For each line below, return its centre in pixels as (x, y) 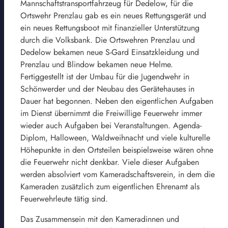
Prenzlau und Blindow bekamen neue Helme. (97, 64)
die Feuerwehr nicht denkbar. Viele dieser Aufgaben (110, 162)
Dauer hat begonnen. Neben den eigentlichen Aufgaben (117, 101)
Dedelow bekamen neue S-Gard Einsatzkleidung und (110, 52)
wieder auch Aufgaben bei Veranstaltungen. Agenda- (111, 125)
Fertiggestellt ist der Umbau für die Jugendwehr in (105, 76)
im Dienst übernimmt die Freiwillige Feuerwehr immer (111, 113)
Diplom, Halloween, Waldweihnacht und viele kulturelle (115, 137)
